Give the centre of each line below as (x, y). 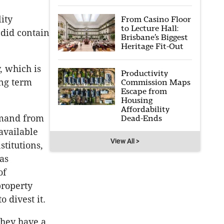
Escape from (144, 91)
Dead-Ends (141, 118)
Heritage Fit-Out (152, 46)
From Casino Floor (156, 19)
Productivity (144, 73)
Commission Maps (155, 82)
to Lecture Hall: (149, 28)
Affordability (145, 109)
